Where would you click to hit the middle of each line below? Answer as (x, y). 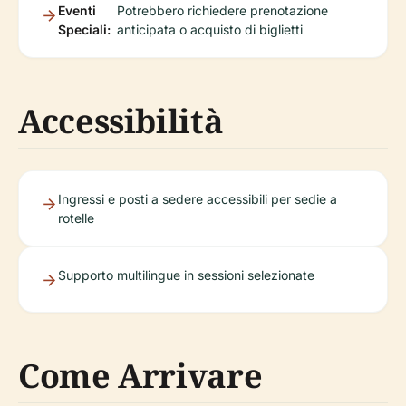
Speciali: (84, 29)
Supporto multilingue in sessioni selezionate (186, 275)
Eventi (77, 10)
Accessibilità (121, 121)
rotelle (76, 218)
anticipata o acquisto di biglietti (209, 29)
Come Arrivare (140, 376)
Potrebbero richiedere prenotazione (222, 10)
